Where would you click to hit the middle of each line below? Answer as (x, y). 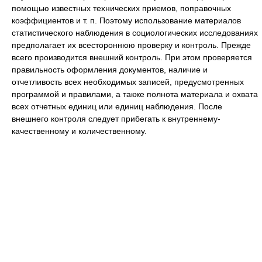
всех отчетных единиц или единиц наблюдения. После (117, 106)
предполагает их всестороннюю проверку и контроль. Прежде (131, 45)
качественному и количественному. (79, 131)
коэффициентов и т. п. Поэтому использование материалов (126, 20)
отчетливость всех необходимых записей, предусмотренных (128, 82)
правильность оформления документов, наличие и (110, 70)
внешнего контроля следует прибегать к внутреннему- (116, 119)
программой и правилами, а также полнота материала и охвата (135, 94)
